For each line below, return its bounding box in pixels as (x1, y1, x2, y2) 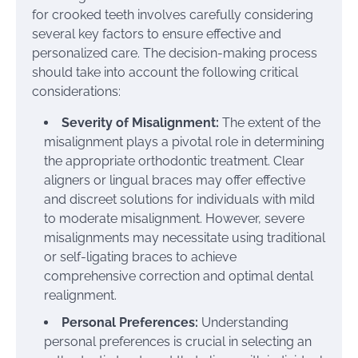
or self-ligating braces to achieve (44, 249, 237, 265)
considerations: (32, 83, 121, 99)
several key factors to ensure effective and (32, 26, 281, 42)
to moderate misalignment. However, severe (44, 210, 304, 226)
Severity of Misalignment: (62, 114, 219, 130)
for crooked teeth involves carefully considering (32, 6, 313, 22)
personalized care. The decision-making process (32, 45, 317, 61)
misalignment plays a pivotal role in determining (44, 133, 324, 149)
